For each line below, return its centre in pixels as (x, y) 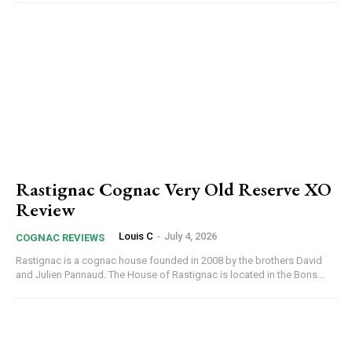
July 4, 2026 (191, 236)
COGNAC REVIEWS (60, 238)
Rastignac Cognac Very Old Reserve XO (174, 189)
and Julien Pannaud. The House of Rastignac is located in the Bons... (170, 275)
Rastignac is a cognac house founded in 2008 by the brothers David (169, 260)
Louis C (136, 236)
